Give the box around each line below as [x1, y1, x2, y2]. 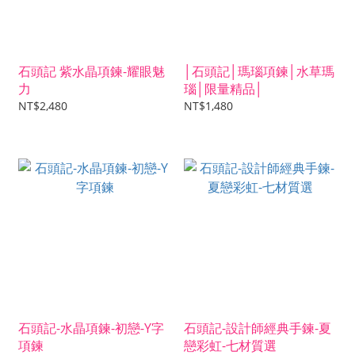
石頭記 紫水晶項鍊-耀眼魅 [18, 63, 165, 81]
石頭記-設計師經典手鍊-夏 [184, 319, 331, 338]
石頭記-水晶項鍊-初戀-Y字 [18, 319, 164, 338]
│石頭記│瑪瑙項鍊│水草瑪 [184, 63, 334, 81]
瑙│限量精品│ [184, 80, 263, 98]
